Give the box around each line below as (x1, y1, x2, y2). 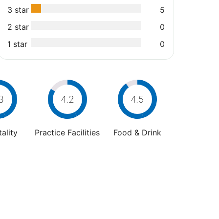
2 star (7, 22, 29, 32)
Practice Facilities (35, 127, 100, 137)
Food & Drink (113, 127, 161, 137)
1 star (7, 39, 27, 49)
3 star (7, 4, 29, 15)
